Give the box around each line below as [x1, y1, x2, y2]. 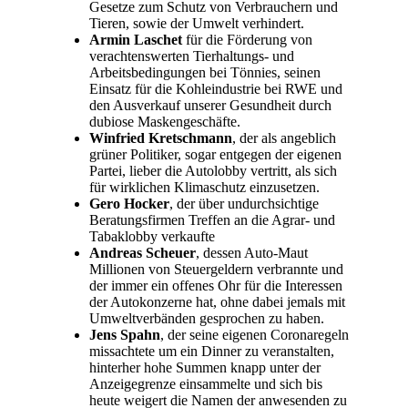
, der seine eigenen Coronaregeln [160, 326, 349, 342]
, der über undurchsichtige [169, 195, 319, 211]
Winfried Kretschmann [89, 129, 232, 146]
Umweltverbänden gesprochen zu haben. [89, 310, 324, 326]
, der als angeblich [232, 129, 336, 146]
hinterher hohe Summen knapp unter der [89, 359, 321, 375]
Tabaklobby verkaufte [89, 228, 215, 244]
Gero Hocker [89, 195, 169, 211]
